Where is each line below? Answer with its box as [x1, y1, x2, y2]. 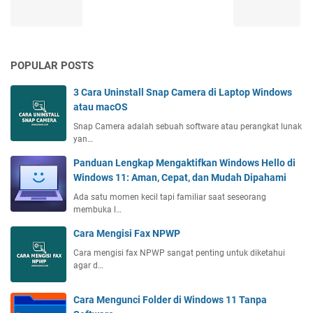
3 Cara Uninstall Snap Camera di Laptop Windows [73, 87, 292, 99]
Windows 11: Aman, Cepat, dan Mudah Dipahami [73, 172, 286, 184]
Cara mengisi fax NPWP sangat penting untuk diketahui [73, 248, 285, 259]
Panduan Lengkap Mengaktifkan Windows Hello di [73, 157, 296, 169]
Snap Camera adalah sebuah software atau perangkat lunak [73, 122, 302, 132]
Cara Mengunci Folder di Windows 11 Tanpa [73, 294, 267, 306]
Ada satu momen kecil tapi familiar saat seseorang [73, 192, 266, 203]
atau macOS [73, 101, 128, 113]
